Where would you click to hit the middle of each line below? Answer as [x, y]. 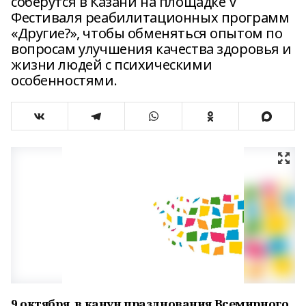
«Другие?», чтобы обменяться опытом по [147, 33]
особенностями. [64, 80]
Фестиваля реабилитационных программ [150, 17]
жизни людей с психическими [112, 65]
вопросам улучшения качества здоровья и [152, 49]
